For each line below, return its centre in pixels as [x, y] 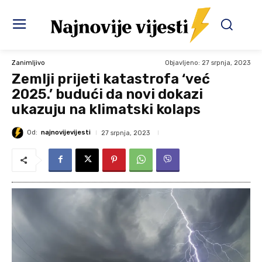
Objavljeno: [182, 63]
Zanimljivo [28, 63]
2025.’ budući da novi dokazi [107, 94]
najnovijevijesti [66, 133]
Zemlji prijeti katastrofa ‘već [111, 79]
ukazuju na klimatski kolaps [106, 110]
